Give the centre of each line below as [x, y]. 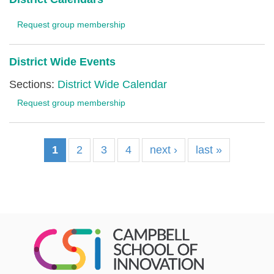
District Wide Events [62, 62]
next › [164, 150]
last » [209, 150]
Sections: [33, 84]
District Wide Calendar [112, 84]
